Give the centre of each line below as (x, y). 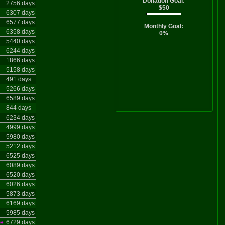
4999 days (20, 127)
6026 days (20, 184)
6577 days (20, 22)
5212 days (20, 146)
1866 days (20, 60)
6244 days (20, 51)
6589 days (20, 98)
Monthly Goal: (164, 26)
